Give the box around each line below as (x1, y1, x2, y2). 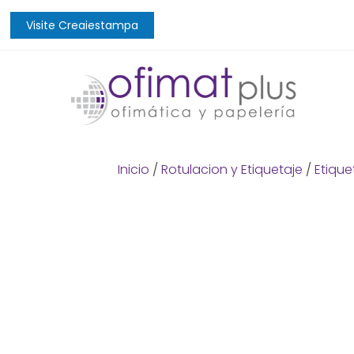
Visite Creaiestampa (26, 17, 139, 33)
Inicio (117, 160, 149, 179)
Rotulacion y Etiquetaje (160, 160, 303, 179)
